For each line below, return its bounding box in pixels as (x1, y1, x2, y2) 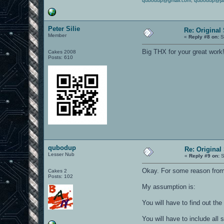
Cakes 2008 (48, 48, 76, 54)
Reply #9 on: (189, 152, 220, 158)
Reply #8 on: (188, 33, 219, 39)
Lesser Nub (48, 151, 75, 157)
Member (48, 32, 67, 38)
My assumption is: (142, 182, 196, 190)
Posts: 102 (48, 173, 73, 179)
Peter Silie (48, 24, 80, 32)
